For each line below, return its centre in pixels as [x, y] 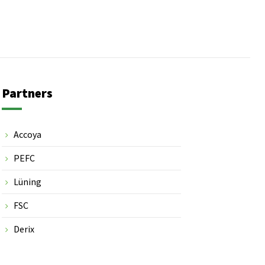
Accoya [27, 135]
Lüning [27, 182]
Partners [27, 93]
